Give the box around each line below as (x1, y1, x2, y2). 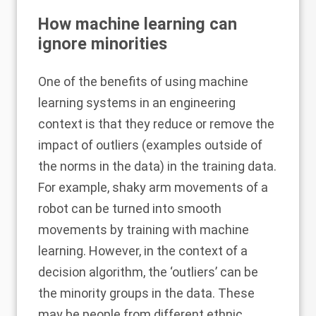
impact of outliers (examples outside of (38, 138, 262, 152)
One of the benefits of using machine (38, 74, 248, 89)
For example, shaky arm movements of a (38, 180, 268, 195)
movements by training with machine (38, 222, 249, 237)
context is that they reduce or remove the (38, 116, 274, 131)
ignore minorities (38, 34, 167, 54)
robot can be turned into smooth (38, 201, 221, 216)
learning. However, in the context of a (38, 243, 248, 258)
